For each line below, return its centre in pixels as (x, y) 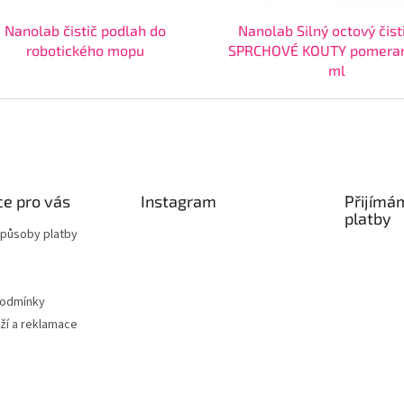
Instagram (178, 202)
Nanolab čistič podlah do (86, 31)
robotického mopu (86, 50)
